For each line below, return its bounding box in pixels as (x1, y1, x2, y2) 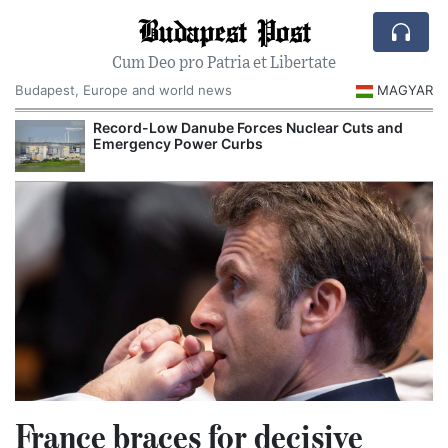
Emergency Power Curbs (93, 134, 263, 152)
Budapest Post (138, 11, 310, 49)
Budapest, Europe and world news (15, 82, 232, 98)
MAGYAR (377, 82, 433, 98)
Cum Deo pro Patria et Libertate (112, 55, 336, 71)
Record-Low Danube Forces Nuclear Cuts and (93, 118, 403, 136)
